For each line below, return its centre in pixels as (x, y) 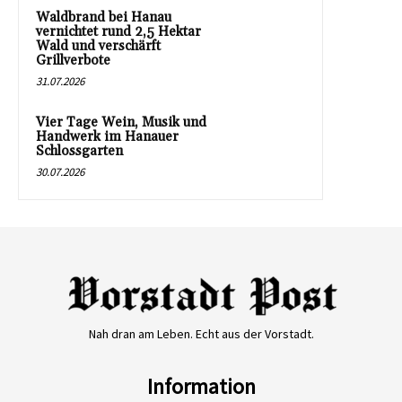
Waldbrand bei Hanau (104, 17)
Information (201, 386)
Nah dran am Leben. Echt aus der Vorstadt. (201, 333)
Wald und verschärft (98, 46)
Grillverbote (73, 60)
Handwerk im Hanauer (107, 136)
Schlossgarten (79, 151)
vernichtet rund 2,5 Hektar (118, 31)
